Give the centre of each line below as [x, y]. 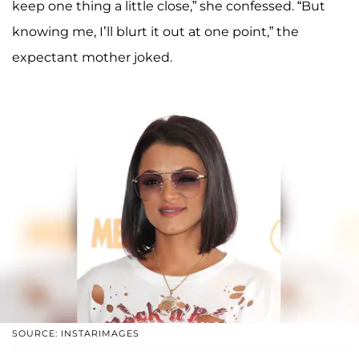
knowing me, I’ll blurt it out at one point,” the [155, 31]
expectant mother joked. [92, 57]
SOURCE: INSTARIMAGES [76, 333]
